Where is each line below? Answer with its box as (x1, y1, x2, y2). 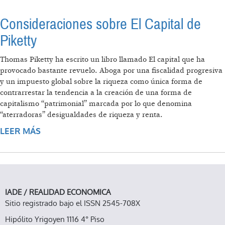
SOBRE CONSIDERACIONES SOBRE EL (41, 126, 195, 138)
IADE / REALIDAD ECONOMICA (5, 186, 111, 197)
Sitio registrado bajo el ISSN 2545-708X (5, 197, 140, 208)
